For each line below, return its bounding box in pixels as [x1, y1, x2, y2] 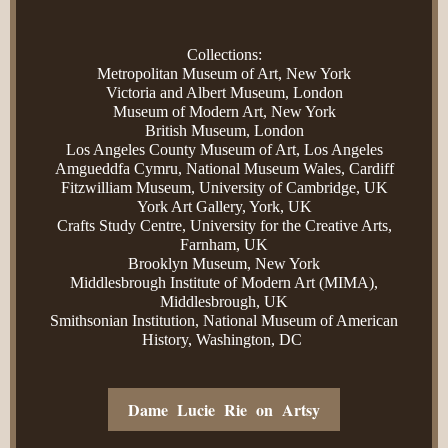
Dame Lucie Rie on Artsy [128, 398, 320, 421]
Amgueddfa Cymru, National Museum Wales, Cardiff [54, 160, 394, 177]
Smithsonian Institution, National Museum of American [50, 312, 398, 329]
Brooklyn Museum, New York [128, 255, 320, 272]
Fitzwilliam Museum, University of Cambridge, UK [60, 179, 388, 196]
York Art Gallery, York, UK [136, 198, 312, 215]
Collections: [186, 46, 262, 63]
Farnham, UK [180, 236, 268, 253]
